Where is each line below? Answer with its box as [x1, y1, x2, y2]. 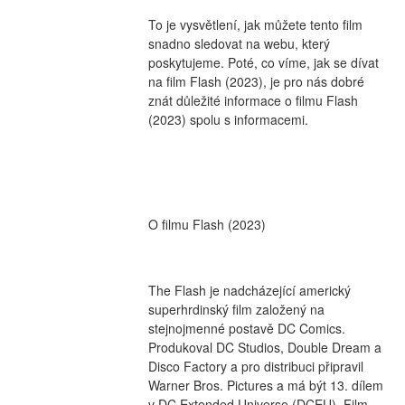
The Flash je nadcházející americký [147, 280, 351, 299]
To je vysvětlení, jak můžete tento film [147, 15, 363, 34]
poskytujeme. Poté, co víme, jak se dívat [147, 53, 379, 72]
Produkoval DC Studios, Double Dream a [147, 337, 381, 356]
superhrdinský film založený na [147, 299, 325, 318]
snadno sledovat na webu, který [147, 34, 330, 53]
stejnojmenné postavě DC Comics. [147, 318, 345, 337]
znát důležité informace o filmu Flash [147, 91, 358, 110]
